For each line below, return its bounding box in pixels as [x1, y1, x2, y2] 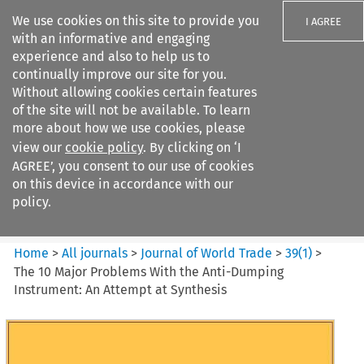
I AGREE [305, 15, 341, 28]
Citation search [14, 218, 104, 234]
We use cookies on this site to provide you [12, 13, 259, 28]
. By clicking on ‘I [143, 140, 241, 155]
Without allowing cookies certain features [12, 84, 257, 100]
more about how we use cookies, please [12, 120, 245, 136]
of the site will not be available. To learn [12, 102, 250, 118]
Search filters [110, 104, 188, 120]
